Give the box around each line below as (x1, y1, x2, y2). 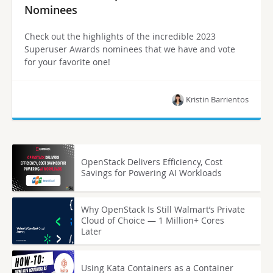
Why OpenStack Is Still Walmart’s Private (81, 204, 246, 216)
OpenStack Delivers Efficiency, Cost (81, 156, 223, 168)
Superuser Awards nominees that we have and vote (24, 43, 235, 55)
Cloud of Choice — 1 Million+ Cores (81, 214, 225, 227)
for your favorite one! (24, 55, 110, 68)
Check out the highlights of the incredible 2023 (24, 30, 216, 42)
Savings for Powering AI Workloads (81, 167, 222, 179)
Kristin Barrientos (186, 93, 249, 105)
